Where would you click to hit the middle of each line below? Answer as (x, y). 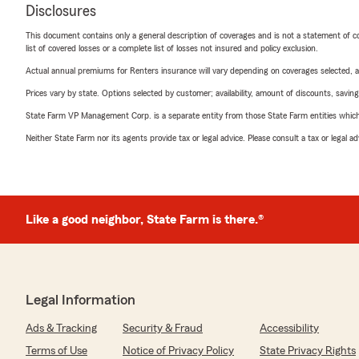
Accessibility (289, 329)
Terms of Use (56, 351)
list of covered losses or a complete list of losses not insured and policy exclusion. (172, 48)
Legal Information (81, 300)
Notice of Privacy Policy (178, 351)
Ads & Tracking (61, 329)
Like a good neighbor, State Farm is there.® (145, 220)
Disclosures (61, 11)
